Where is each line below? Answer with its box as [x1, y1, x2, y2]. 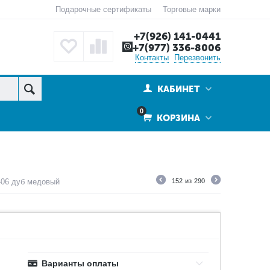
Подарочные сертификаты [55, 5, 151, 14]
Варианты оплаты [42, 259, 119, 268]
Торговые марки [162, 5, 221, 14]
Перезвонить [174, 53, 221, 62]
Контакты [135, 53, 169, 62]
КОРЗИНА [154, 113, 200, 124]
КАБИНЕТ [157, 84, 200, 95]
